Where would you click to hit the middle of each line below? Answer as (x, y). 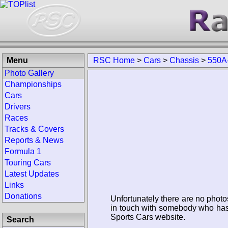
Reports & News (34, 140)
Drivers (18, 107)
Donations (23, 196)
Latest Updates (32, 174)
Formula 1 (23, 151)
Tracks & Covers (34, 129)
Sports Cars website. (148, 217)
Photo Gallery (29, 73)
